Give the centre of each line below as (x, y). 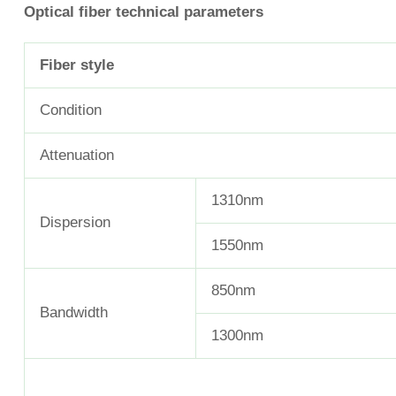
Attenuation (77, 156)
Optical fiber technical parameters (144, 12)
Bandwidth (74, 313)
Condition (71, 110)
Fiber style (77, 65)
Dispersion (75, 223)
